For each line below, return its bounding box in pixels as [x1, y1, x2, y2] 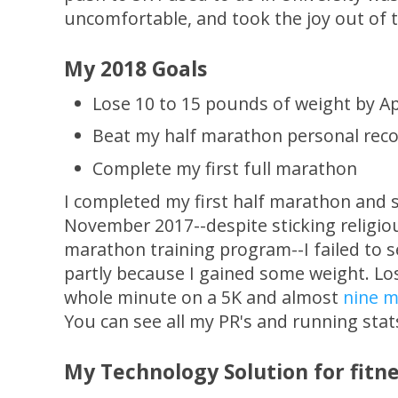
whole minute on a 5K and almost [64, 284, 343, 309]
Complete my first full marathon [92, 156, 358, 181]
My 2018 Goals [64, 53, 207, 83]
